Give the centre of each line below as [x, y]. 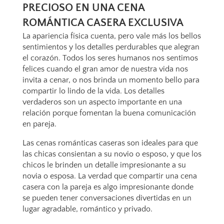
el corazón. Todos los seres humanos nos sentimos [110, 58]
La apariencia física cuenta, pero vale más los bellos [111, 36]
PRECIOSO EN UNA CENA [83, 8]
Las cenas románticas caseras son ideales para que [110, 143]
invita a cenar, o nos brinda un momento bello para [111, 80]
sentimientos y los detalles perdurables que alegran [111, 47]
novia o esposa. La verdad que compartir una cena [109, 176]
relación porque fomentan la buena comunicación [109, 113]
